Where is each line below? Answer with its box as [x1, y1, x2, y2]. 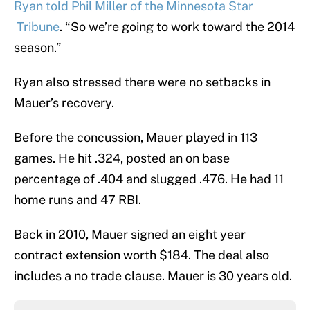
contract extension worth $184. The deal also [14, 248, 269, 263]
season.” [14, 40, 61, 55]
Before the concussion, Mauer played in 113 [14, 130, 257, 145]
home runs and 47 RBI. [14, 192, 141, 208]
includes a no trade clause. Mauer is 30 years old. [14, 268, 292, 284]
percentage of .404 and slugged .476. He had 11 [14, 172, 284, 187]
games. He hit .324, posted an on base [14, 151, 230, 166]
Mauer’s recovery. [14, 95, 114, 111]
